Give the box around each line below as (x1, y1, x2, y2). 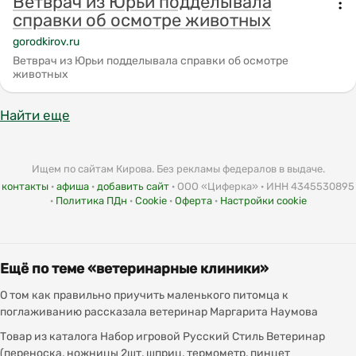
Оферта (174, 195, 212, 207)
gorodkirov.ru (13, 35, 79, 48)
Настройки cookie (219, 195, 307, 207)
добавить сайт (97, 180, 169, 192)
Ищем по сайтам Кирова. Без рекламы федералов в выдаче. (31, 163, 325, 175)
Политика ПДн (55, 195, 127, 207)
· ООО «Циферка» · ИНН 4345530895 (169, 180, 354, 192)
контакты (2, 180, 48, 192)
